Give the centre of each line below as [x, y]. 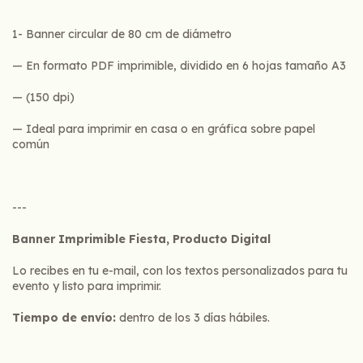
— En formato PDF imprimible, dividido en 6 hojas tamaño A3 [179, 65]
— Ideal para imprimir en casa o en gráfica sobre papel [164, 128]
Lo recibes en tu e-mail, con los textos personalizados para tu [180, 270]
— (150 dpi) [43, 97]
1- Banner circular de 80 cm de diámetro [122, 34]
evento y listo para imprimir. [88, 286]
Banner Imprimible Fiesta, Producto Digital [141, 239]
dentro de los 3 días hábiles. [193, 317]
